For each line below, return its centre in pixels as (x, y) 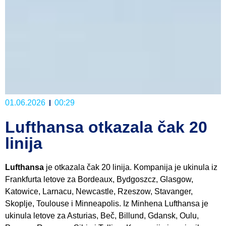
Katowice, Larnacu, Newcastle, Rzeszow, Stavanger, (99, 191)
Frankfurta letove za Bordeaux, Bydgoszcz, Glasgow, (99, 179)
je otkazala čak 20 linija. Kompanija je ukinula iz (131, 167)
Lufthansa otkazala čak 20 (106, 127)
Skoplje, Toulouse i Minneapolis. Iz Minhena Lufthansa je (107, 203)
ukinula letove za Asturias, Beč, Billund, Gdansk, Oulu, (102, 215)
